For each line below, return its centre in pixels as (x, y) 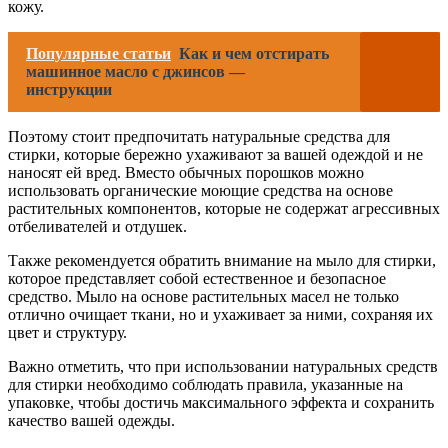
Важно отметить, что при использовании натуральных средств (223, 366)
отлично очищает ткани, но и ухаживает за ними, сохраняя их (220, 314)
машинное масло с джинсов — (135, 71)
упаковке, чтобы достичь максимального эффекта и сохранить (221, 402)
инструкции (69, 89)
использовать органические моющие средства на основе (200, 190)
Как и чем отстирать (254, 53)
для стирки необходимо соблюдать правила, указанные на (205, 384)
